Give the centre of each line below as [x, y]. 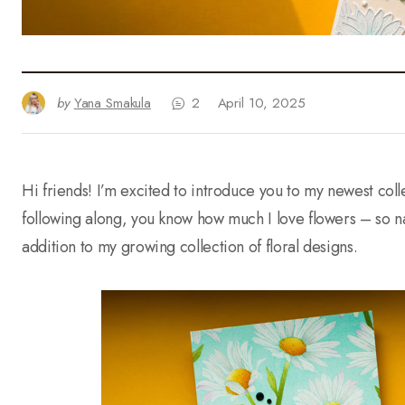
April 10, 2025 [261, 103]
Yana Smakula [112, 103]
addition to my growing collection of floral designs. [190, 247]
